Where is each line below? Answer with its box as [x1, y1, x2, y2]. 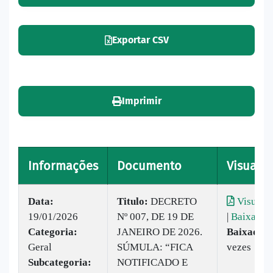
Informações [28, 158, 98, 173]
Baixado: [227, 225, 268, 238]
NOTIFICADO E [117, 256, 188, 268]
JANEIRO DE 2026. [117, 225, 202, 238]
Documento [117, 158, 182, 173]
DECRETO [148, 195, 197, 207]
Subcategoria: [28, 256, 91, 268]
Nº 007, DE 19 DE [117, 210, 194, 222]
